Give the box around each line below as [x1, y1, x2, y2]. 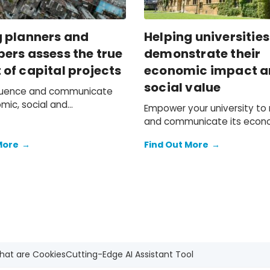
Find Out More [144, 139, 209, 151]
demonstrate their [144, 45, 261, 63]
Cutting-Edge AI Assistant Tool [66, 248, 194, 261]
